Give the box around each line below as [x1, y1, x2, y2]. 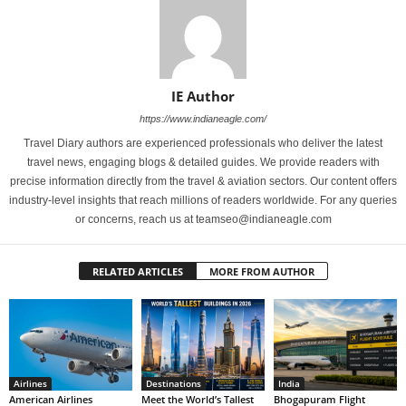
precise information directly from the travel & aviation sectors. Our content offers [9, 174, 397, 188]
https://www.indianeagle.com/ [140, 112, 266, 124]
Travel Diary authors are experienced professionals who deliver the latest [24, 136, 382, 150]
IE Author [171, 86, 235, 105]
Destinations [145, 377, 201, 391]
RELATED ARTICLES [92, 264, 183, 278]
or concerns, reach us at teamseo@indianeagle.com [74, 212, 332, 226]
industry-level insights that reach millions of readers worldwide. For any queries [9, 193, 397, 207]
